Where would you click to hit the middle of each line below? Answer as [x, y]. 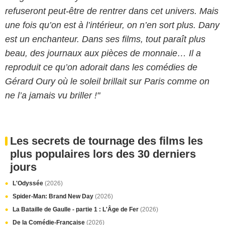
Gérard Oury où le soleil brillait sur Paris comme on [107, 81]
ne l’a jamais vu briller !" [52, 95]
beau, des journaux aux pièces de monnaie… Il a [103, 53]
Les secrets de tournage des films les [106, 141]
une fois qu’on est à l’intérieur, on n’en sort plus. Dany [112, 25]
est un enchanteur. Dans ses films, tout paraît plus [105, 39]
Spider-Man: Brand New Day [54, 196]
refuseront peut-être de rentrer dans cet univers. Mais [112, 11]
